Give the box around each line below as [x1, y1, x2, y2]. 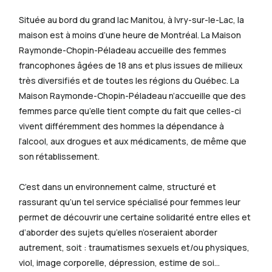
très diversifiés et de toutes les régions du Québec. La [19, 75, 240, 87]
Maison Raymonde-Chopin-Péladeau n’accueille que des [19, 90, 246, 102]
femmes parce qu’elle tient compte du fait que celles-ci [19, 105, 242, 117]
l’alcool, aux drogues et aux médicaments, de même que [19, 135, 247, 148]
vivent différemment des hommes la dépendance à [19, 120, 225, 132]
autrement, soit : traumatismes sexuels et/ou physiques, [19, 242, 250, 254]
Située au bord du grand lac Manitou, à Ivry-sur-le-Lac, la [19, 14, 245, 26]
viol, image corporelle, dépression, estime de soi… [19, 257, 220, 269]
